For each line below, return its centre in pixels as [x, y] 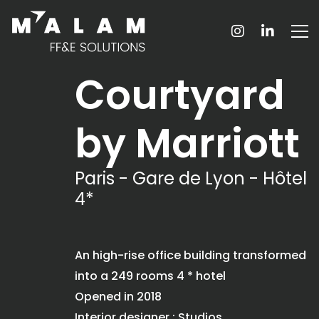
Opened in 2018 [118, 297]
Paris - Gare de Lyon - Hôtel [191, 178]
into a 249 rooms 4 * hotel [150, 276]
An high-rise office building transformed [190, 255]
